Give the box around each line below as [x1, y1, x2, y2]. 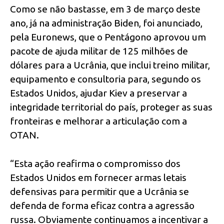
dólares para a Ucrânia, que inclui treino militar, [10, 59, 210, 70]
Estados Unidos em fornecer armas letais [10, 171, 186, 183]
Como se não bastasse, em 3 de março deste [10, 3, 200, 14]
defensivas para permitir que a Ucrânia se [10, 185, 189, 197]
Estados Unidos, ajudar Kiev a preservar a [10, 87, 187, 98]
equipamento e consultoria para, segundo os [10, 73, 201, 84]
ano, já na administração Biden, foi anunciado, [10, 17, 202, 28]
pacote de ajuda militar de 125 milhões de [10, 45, 188, 56]
